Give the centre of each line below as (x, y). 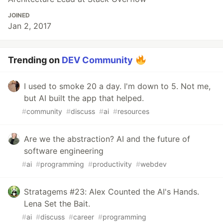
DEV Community (97, 60)
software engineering (64, 151)
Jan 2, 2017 (30, 26)
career (84, 217)
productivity (112, 164)
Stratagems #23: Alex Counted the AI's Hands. (111, 192)
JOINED (19, 15)
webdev (154, 164)
